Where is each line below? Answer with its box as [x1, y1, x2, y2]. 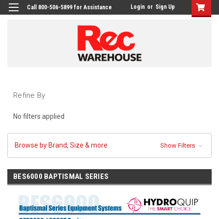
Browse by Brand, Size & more [15, 141, 108, 149]
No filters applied [13, 112, 65, 120]
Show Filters [160, 141, 197, 149]
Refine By [13, 90, 45, 100]
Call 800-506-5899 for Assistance [27, 4, 112, 11]
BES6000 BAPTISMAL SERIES [13, 172, 109, 181]
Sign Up [155, 3, 175, 10]
